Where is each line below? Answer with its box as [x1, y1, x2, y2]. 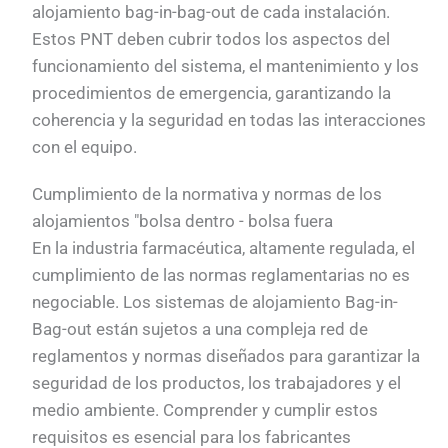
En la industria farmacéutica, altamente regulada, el [32, 238, 416, 259]
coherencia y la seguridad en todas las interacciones [32, 109, 427, 130]
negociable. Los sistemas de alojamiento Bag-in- [32, 292, 399, 313]
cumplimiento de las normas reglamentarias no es [32, 265, 411, 286]
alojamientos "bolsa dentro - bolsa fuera [32, 211, 334, 232]
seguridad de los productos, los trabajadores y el [32, 373, 402, 394]
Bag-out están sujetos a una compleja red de [32, 319, 369, 340]
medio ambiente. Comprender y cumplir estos [32, 400, 379, 421]
